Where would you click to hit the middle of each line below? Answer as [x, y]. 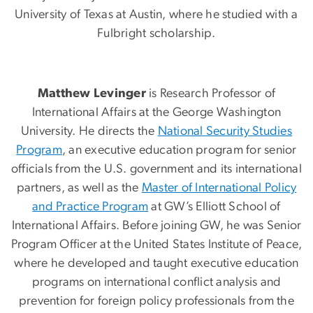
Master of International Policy [219, 188]
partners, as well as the [79, 188]
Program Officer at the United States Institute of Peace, [156, 245]
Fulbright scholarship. [156, 34]
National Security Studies [225, 132]
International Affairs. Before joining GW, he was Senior [156, 226]
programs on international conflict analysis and [156, 283]
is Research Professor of [211, 94]
